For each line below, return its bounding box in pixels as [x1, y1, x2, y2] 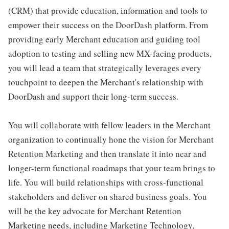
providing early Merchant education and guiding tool [8, 33, 200, 45]
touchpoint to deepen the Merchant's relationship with [8, 76, 203, 88]
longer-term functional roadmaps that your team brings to [8, 162, 215, 174]
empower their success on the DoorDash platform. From [8, 19, 208, 31]
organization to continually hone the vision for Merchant [8, 133, 214, 145]
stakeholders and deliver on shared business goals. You [8, 191, 207, 202]
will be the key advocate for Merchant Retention [8, 205, 181, 217]
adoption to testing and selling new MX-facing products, [8, 48, 212, 59]
